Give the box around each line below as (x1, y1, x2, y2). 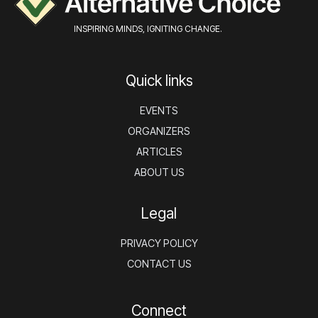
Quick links (125, 71, 193, 89)
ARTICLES (136, 145, 182, 158)
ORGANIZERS (128, 124, 190, 137)
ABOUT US (133, 165, 185, 178)
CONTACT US (126, 257, 192, 270)
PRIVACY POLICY (120, 236, 198, 249)
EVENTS (140, 104, 178, 116)
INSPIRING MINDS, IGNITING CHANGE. (73, 23, 222, 34)
